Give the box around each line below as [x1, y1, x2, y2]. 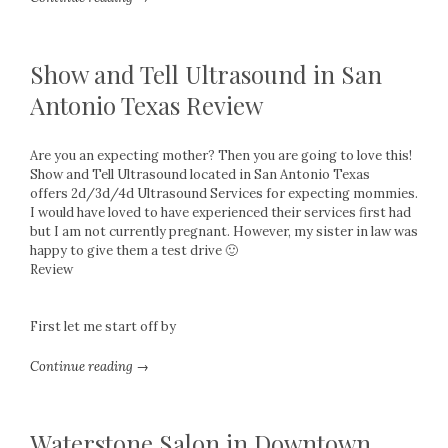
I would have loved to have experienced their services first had [30, 204, 411, 221]
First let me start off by [30, 318, 176, 335]
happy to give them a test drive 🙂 [30, 242, 238, 259]
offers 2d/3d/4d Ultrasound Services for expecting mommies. [30, 185, 418, 202]
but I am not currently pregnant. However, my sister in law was [30, 223, 418, 240]
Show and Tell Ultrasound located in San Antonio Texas [30, 166, 370, 183]
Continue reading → [30, 358, 149, 375]
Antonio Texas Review [30, 89, 263, 121]
